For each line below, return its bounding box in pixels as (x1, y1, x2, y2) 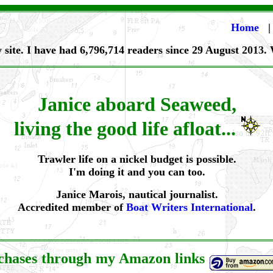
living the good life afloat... (13, 118, 241, 140)
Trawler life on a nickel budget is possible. (37, 153, 236, 166)
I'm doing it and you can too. (68, 166, 205, 179)
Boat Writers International (126, 201, 253, 214)
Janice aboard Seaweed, (37, 93, 236, 115)
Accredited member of (18, 201, 126, 214)
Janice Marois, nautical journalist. (55, 188, 218, 201)
